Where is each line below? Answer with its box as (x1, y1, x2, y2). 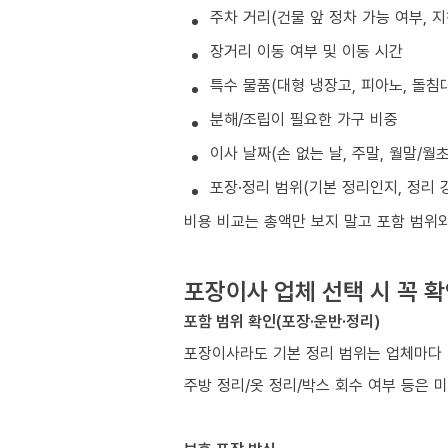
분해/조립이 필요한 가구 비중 (210, 108, 398, 131)
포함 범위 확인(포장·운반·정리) (184, 310, 380, 333)
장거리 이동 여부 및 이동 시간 (210, 40, 403, 63)
